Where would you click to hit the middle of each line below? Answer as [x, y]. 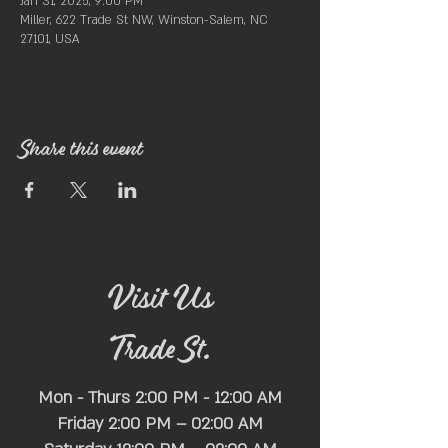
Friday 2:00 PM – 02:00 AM [160, 423]
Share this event [81, 150]
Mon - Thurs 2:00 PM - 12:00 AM [160, 397]
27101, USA [49, 39]
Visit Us [160, 299]
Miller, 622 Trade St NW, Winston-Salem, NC [144, 20]
